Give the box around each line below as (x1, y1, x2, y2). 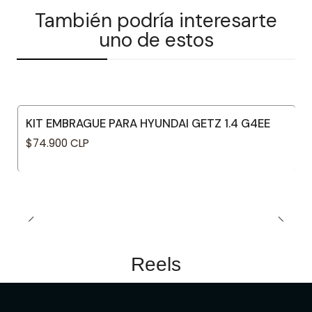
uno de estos (98, 27, 214, 53)
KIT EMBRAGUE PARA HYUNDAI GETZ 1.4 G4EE (26, 116, 270, 131)
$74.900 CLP (26, 136, 89, 151)
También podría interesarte (35, 8, 277, 33)
